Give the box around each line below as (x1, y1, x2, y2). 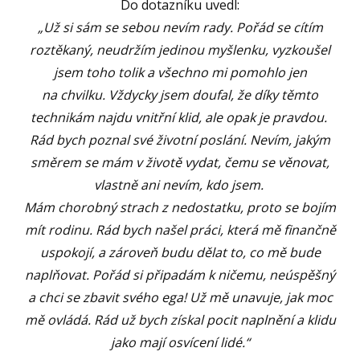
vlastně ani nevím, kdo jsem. (93, 175, 267, 194)
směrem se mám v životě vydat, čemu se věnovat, (31, 153, 329, 171)
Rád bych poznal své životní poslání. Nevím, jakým (30, 130, 330, 149)
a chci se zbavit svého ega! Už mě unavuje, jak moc (27, 288, 333, 306)
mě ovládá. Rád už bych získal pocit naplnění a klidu (24, 310, 336, 329)
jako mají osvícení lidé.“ (110, 333, 250, 351)
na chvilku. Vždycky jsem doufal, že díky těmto (42, 85, 318, 104)
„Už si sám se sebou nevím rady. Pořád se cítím (37, 18, 323, 36)
